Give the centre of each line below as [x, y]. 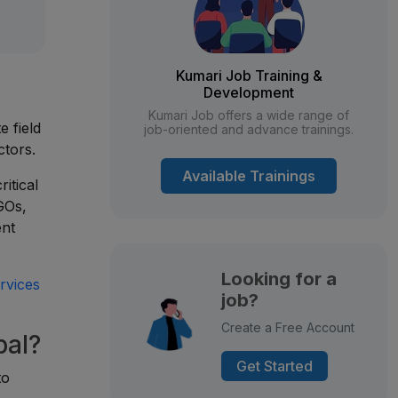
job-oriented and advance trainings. [249, 129]
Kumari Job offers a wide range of [249, 115]
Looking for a [279, 279]
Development [249, 92]
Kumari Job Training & [249, 76]
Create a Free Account [287, 327]
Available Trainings [249, 176]
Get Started [274, 366]
